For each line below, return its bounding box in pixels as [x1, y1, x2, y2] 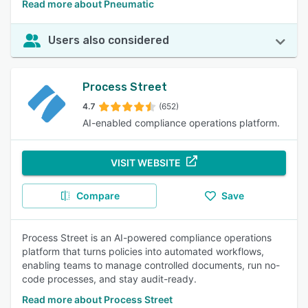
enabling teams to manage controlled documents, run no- [22, 259, 280, 271]
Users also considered [48, 34, 169, 47]
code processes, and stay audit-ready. [22, 273, 197, 285]
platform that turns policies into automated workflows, [22, 245, 264, 257]
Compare [76, 190, 120, 201]
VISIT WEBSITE [111, 157, 181, 168]
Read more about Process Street [22, 294, 173, 305]
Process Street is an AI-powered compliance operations [22, 232, 272, 243]
